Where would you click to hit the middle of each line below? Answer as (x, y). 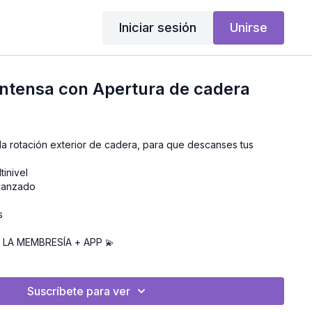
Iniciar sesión (157, 27)
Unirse (248, 27)
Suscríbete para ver (79, 291)
